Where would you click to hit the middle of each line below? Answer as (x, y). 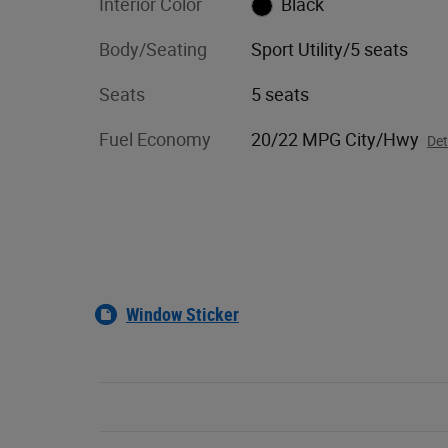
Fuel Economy (155, 139)
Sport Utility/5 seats (329, 49)
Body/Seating (153, 49)
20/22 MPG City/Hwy (334, 139)
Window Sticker (182, 314)
